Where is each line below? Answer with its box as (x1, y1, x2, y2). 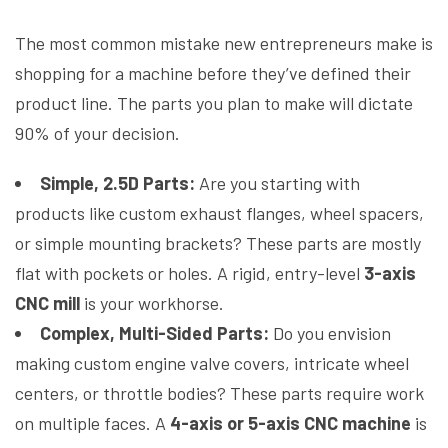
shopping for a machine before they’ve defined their (15, 62, 411, 85)
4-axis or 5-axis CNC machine (170, 412, 411, 435)
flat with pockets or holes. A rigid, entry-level (15, 262, 364, 285)
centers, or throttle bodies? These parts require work (15, 382, 424, 405)
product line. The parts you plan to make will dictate (15, 92, 413, 115)
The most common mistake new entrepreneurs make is (15, 32, 433, 55)
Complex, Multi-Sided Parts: (40, 322, 269, 345)
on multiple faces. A (15, 412, 170, 435)
